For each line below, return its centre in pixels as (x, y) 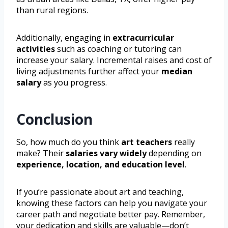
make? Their (41, 153)
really (183, 142)
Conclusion (54, 119)
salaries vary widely (106, 153)
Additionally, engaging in (64, 38)
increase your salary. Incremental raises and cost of (114, 60)
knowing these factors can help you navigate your (112, 203)
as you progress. (74, 83)
